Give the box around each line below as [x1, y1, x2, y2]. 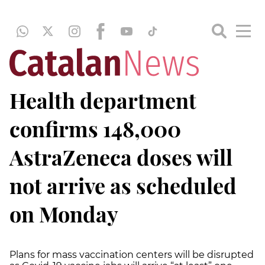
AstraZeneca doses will [9, 143, 232, 171]
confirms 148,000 [9, 114, 181, 143]
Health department [9, 86, 196, 114]
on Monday [9, 199, 118, 228]
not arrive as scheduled [9, 171, 237, 199]
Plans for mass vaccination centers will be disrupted [9, 249, 254, 260]
